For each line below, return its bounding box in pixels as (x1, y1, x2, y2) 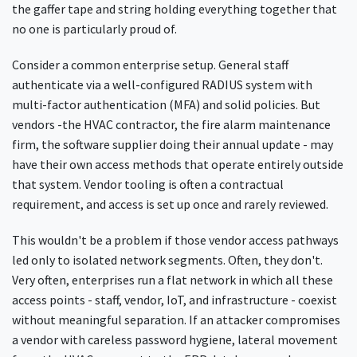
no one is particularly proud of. (12, 20, 179, 37)
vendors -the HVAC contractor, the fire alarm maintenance (12, 116, 331, 132)
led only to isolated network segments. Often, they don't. (12, 251, 323, 268)
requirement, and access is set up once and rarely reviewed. (12, 195, 331, 212)
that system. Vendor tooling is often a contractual (12, 175, 284, 192)
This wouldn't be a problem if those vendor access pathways (12, 231, 339, 248)
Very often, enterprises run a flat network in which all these (12, 271, 333, 288)
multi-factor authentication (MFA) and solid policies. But (12, 96, 320, 112)
